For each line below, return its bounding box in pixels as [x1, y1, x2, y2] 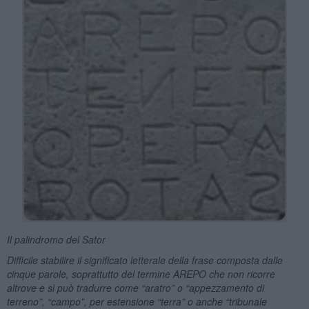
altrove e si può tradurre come [6, 280, 141, 295]
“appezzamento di [185, 280, 264, 295]
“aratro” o [141, 280, 186, 295]
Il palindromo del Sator [6, 232, 106, 246]
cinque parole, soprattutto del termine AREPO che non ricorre [6, 266, 275, 281]
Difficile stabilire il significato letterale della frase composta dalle [6, 252, 283, 267]
